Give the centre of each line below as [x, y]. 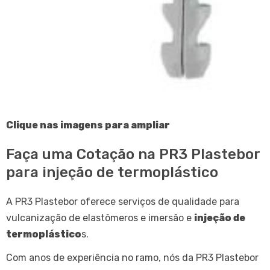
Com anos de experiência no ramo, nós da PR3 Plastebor [132, 257]
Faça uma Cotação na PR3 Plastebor [133, 154]
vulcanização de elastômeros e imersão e [100, 218]
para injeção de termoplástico [112, 172]
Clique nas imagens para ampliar [88, 125]
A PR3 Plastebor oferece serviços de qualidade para [123, 201]
